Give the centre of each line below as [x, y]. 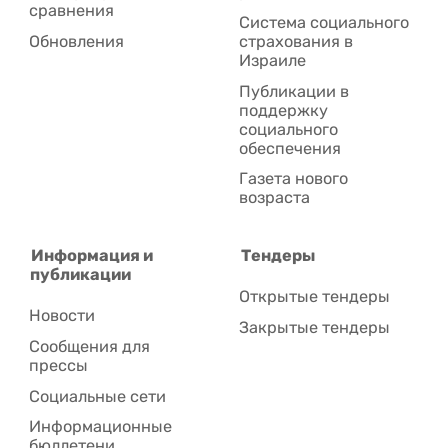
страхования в [296, 41]
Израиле [273, 60]
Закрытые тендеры [315, 327]
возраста [275, 198]
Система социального [324, 22]
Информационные [101, 427]
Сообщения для [90, 346]
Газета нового [294, 179]
